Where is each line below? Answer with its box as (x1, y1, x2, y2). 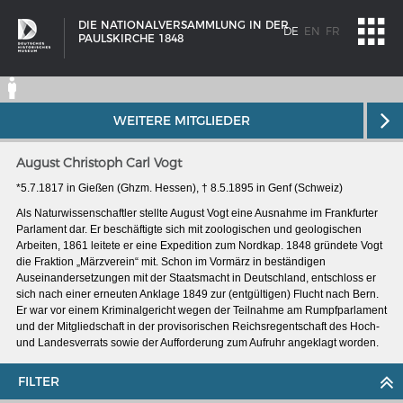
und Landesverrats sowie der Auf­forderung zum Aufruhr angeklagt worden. (16, 336, 379, 349)
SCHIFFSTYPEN (34, 347, 116, 362)
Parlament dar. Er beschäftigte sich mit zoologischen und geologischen (16, 223, 362, 236)
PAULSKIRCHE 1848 (78, 31, 184, 45)
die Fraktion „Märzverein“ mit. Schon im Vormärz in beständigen (16, 255, 326, 268)
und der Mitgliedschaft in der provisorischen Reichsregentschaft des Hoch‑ (16, 320, 380, 333)
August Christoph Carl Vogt (16, 155, 182, 171)
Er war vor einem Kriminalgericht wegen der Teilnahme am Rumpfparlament (16, 304, 387, 317)
